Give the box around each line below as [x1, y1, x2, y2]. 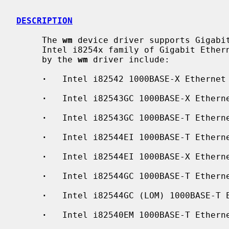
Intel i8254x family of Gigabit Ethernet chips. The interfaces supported [16, 44, 42, 55]
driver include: [88, 54, 170, 64]
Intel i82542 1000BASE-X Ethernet [47, 74, 226, 84]
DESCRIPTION [16, 15, 73, 26]
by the [42, 54, 78, 64]
